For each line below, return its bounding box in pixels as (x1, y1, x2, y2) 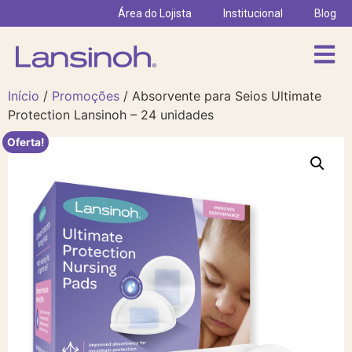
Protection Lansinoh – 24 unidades (8, 107, 214, 123)
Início (8, 88, 39, 104)
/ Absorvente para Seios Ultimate (119, 88, 321, 104)
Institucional (223, 7, 283, 20)
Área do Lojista (118, 7, 192, 20)
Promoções (52, 88, 119, 104)
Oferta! (7, 136, 45, 149)
